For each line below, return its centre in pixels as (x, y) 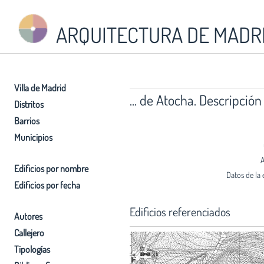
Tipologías (32, 249)
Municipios (33, 137)
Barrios (27, 121)
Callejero (29, 232)
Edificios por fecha (47, 185)
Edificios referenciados (180, 211)
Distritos (29, 104)
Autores (28, 216)
